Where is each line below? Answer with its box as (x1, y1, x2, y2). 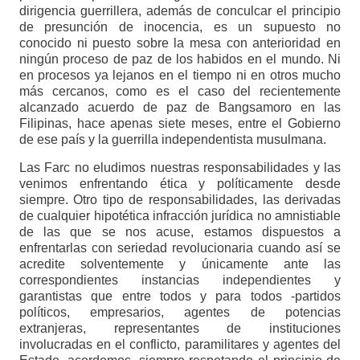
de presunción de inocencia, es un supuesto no (18, 20, 342, 35)
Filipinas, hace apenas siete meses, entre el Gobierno (18, 117, 342, 131)
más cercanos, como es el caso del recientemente (18, 84, 342, 99)
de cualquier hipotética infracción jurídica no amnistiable (18, 209, 342, 223)
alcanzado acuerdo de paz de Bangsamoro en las (18, 100, 342, 115)
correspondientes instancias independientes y (18, 273, 342, 288)
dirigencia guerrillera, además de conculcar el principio (18, 4, 342, 18)
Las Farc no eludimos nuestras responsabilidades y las (18, 161, 342, 175)
